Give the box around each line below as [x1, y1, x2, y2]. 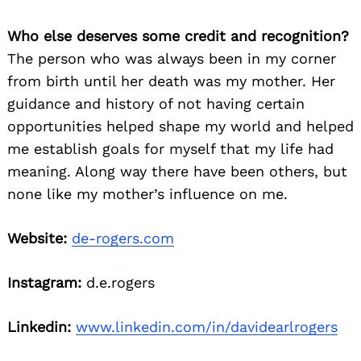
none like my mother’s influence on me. [7, 185, 288, 202]
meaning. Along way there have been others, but [7, 162, 347, 180]
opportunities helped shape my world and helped [7, 117, 354, 135]
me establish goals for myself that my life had [7, 139, 334, 157]
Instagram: [7, 273, 81, 291]
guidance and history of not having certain [7, 94, 305, 112]
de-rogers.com [72, 229, 174, 247]
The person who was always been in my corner [7, 49, 336, 67]
